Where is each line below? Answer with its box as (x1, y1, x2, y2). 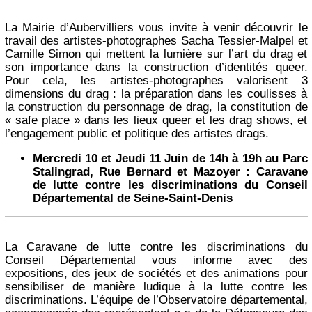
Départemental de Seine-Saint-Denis (32, 191, 233, 205)
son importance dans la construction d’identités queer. (4, 60, 308, 74)
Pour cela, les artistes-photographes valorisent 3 (4, 73, 308, 87)
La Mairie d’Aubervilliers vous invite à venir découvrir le (4, 20, 308, 34)
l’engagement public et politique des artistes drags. (4, 126, 269, 140)
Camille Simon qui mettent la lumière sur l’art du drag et (4, 47, 308, 61)
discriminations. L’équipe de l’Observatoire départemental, (4, 293, 308, 307)
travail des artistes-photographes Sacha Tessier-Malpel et (4, 33, 308, 47)
